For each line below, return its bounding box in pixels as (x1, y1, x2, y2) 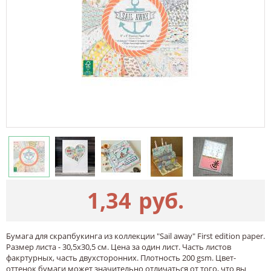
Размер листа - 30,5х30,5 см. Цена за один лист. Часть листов (6, 241, 231, 252)
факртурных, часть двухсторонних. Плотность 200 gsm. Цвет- (6, 252, 236, 263)
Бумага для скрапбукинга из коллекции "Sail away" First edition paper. (6, 230, 265, 241)
